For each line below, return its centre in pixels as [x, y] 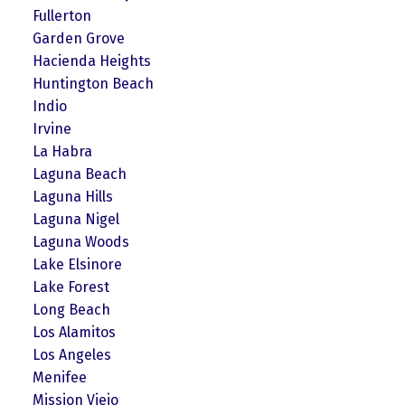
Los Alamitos [74, 332]
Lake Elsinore [77, 264]
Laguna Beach [79, 174]
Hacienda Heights [91, 61]
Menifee [59, 377]
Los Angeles [71, 354]
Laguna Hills [72, 196]
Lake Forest [71, 287]
